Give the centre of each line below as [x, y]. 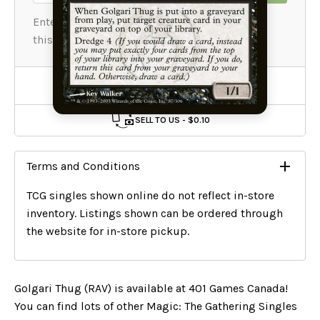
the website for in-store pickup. [108, 231]
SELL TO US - [161, 120]
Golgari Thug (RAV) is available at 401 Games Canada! [151, 288]
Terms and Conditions [83, 166]
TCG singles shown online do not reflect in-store [150, 195]
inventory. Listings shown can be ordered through [155, 213]
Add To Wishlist [170, 81]
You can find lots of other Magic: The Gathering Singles [156, 306]
